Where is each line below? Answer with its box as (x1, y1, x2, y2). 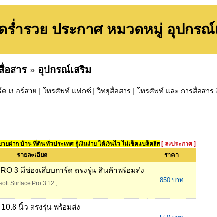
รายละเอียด (17, 151, 47, 159)
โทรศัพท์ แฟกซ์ (43, 87, 91, 95)
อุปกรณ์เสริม (38, 64, 91, 75)
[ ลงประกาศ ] (161, 140, 196, 148)
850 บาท (159, 176, 184, 184)
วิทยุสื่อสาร (97, 87, 131, 95)
